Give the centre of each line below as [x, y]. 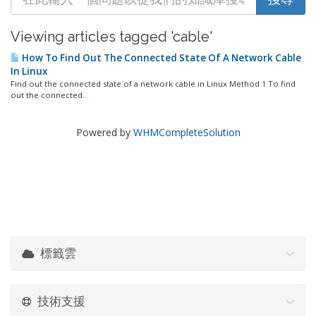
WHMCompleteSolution [187, 132]
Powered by [104, 132]
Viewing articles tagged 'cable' [111, 37]
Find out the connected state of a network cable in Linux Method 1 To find [153, 84]
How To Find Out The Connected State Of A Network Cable [160, 58]
